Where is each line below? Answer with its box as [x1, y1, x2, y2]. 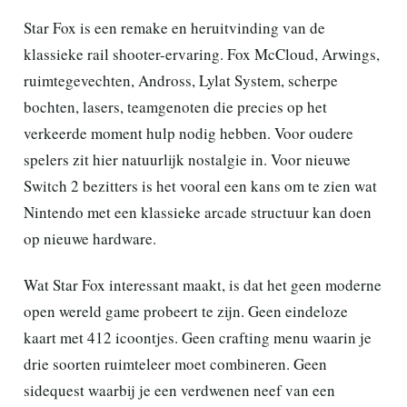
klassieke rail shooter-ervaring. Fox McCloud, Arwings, [24, 44, 380, 65]
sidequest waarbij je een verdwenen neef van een [24, 380, 335, 401]
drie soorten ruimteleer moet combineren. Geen [24, 353, 327, 374]
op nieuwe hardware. [24, 228, 156, 249]
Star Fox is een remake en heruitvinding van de [24, 17, 325, 38]
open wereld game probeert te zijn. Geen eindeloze [24, 301, 348, 322]
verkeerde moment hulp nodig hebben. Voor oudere [24, 123, 353, 144]
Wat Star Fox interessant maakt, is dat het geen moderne [24, 274, 382, 295]
